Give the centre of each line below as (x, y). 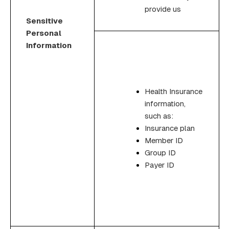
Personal (44, 33)
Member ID (164, 140)
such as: (159, 116)
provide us (163, 9)
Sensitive (44, 20)
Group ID (160, 152)
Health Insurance (174, 91)
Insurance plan (170, 128)
